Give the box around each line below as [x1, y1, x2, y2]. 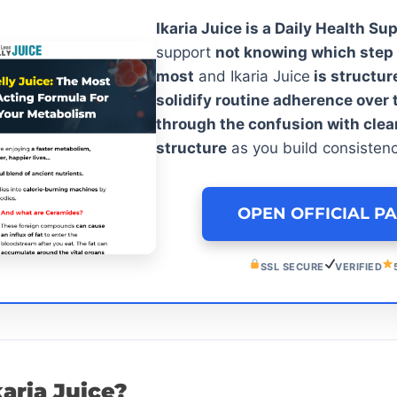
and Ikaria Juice [194, 66, 310, 85]
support [156, 43, 215, 61]
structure [156, 138, 227, 157]
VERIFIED [335, 260, 383, 273]
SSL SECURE [260, 260, 324, 273]
